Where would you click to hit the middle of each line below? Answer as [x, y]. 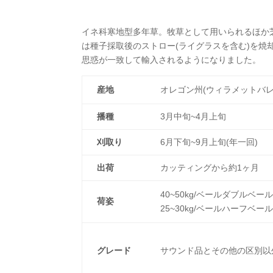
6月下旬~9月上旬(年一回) [209, 142]
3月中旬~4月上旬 [193, 116]
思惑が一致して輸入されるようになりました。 [172, 59]
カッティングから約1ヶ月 [210, 167]
